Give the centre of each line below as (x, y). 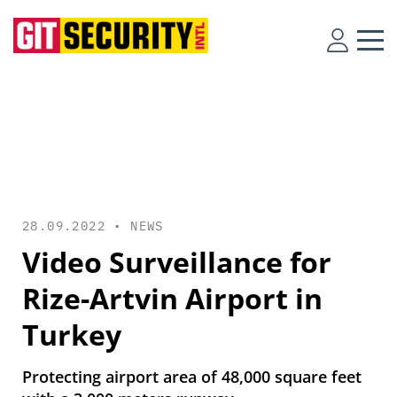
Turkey (72, 335)
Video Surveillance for (177, 262)
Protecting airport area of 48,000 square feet (192, 377)
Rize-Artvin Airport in (172, 298)
